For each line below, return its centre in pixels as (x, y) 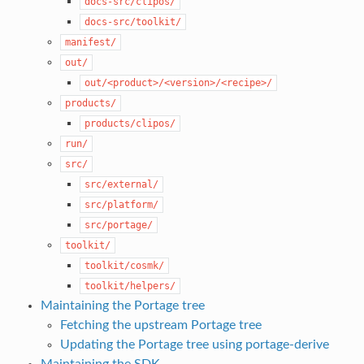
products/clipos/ (130, 124)
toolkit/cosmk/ (124, 266)
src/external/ (121, 185)
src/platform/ (121, 205)
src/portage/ (118, 225)
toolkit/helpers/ (130, 286)
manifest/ (90, 43)
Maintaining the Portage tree (122, 306)
